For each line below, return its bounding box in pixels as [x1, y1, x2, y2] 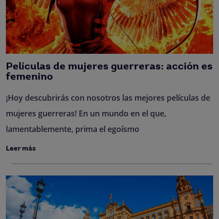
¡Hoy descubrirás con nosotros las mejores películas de [6, 92, 210, 103]
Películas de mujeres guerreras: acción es [6, 62, 213, 72]
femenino [6, 72, 53, 82]
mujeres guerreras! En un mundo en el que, [6, 108, 166, 119]
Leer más [6, 145, 36, 153]
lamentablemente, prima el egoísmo [6, 124, 139, 134]
